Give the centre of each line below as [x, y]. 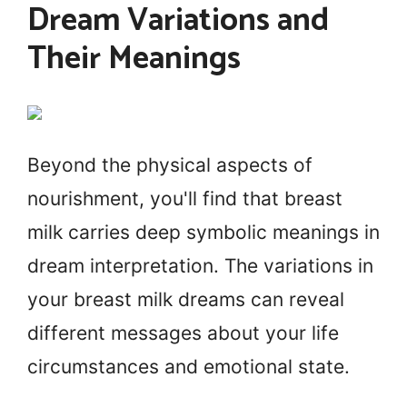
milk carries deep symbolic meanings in [203, 232]
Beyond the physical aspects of [170, 164]
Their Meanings [134, 59]
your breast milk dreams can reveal [186, 299]
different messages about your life [183, 333]
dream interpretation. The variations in [200, 265]
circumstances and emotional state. [189, 366]
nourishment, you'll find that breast [185, 198]
